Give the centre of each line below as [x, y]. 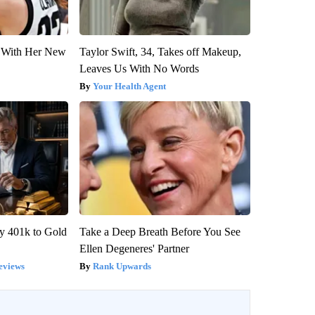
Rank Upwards [122, 266]
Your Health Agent [129, 86]
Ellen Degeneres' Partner [134, 248]
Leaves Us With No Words [139, 68]
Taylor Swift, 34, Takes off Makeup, [160, 51]
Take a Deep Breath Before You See [160, 231]
